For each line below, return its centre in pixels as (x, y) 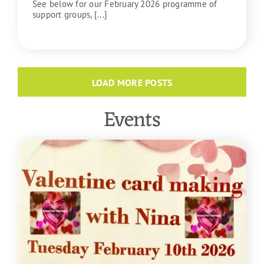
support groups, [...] (70, 15)
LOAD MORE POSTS (132, 83)
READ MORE (58, 34)
